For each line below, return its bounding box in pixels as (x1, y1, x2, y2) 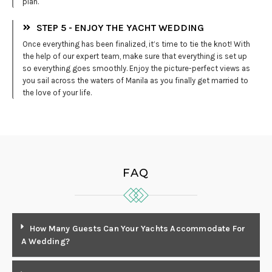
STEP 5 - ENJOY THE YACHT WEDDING (36, 21, 204, 33)
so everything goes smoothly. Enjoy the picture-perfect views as (22, 63, 250, 73)
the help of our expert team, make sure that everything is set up (22, 51, 247, 61)
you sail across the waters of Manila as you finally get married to (22, 75, 248, 85)
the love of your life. (22, 87, 92, 97)
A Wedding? (21, 236, 70, 246)
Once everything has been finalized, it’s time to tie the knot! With (22, 39, 250, 49)
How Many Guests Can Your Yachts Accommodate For (30, 223, 246, 234)
